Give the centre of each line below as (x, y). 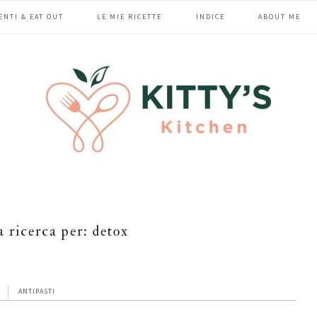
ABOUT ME (279, 17)
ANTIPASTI (37, 291)
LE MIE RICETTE (130, 17)
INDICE (210, 17)
